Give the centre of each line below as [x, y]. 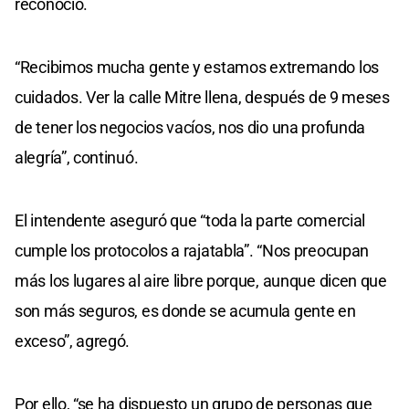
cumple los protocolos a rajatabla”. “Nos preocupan [192, 250]
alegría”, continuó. [77, 157]
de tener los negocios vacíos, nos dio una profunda [190, 127]
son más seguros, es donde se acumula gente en [185, 310]
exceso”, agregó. [73, 341]
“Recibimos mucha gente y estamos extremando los [197, 67]
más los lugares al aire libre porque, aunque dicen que [201, 280]
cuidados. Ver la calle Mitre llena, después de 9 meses [202, 97]
